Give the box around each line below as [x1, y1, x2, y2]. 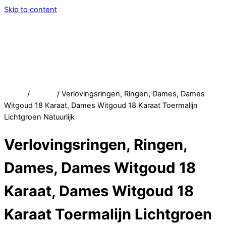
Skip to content [4, 5, 57, 14]
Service [32, 35, 59, 45]
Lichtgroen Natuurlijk [4, 112, 75, 122]
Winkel [32, 89, 55, 99]
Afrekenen [32, 70, 70, 80]
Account [32, 47, 62, 56]
